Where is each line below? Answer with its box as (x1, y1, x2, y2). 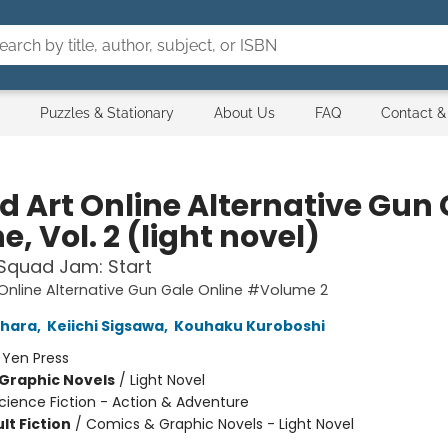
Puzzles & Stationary (40, 105, 174, 121)
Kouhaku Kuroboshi (173, 316, 325, 336)
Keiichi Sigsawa (46, 316, 164, 336)
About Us (214, 105, 275, 121)
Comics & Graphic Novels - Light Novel (85, 414, 354, 434)
